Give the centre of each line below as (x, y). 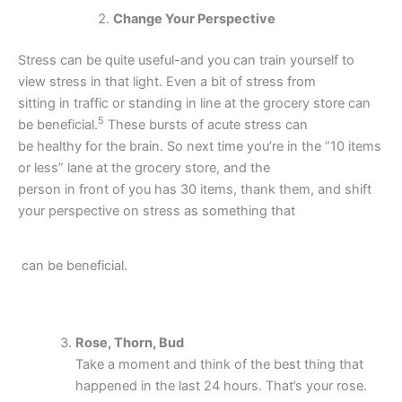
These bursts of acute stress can (236, 124)
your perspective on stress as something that (191, 210)
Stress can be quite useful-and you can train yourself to (186, 60)
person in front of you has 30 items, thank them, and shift (195, 189)
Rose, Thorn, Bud (129, 343)
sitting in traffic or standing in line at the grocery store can (194, 103)
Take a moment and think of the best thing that (219, 365)
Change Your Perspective (194, 19)
